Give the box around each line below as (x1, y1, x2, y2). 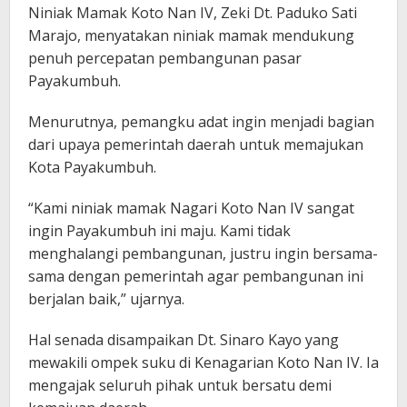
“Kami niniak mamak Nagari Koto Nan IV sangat (28, 198, 354, 219)
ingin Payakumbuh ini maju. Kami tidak (28, 221, 291, 242)
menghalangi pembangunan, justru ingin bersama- (28, 243, 378, 264)
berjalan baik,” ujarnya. (28, 289, 184, 310)
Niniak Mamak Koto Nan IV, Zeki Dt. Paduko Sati (28, 3, 357, 24)
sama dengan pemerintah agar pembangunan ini (28, 266, 363, 287)
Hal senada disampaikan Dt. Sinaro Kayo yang (28, 330, 339, 351)
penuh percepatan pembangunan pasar (28, 48, 302, 69)
